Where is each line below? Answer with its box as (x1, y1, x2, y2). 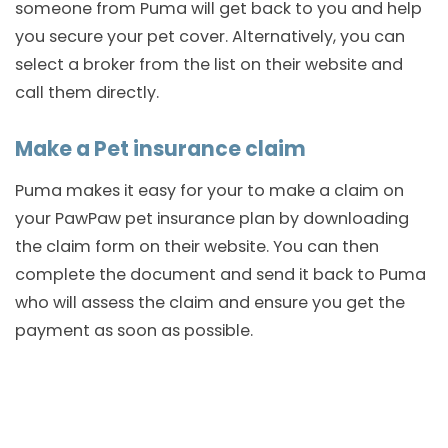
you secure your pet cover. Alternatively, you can (15, 25, 405, 49)
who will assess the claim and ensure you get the (15, 290, 405, 314)
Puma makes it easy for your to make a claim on (15, 178, 404, 202)
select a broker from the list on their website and (15, 53, 403, 77)
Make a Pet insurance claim (15, 134, 306, 163)
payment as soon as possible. (15, 318, 253, 342)
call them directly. (15, 81, 159, 105)
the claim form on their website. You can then (15, 234, 379, 258)
